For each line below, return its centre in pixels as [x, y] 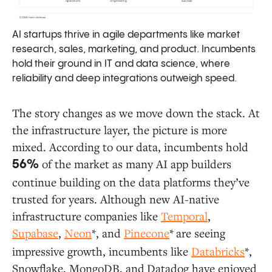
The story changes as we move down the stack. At [136, 113]
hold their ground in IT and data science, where [121, 64]
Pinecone [147, 233]
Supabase [35, 233]
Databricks [218, 251]
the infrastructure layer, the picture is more [120, 130]
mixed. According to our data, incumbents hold [130, 147]
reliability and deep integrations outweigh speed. [124, 79]
